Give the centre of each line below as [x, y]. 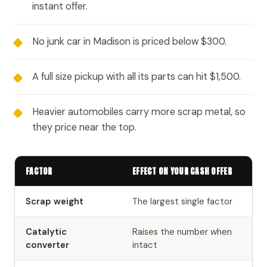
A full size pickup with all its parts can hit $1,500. [136, 76]
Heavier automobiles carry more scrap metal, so [139, 111]
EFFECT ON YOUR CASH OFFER [182, 171]
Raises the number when [182, 232]
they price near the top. [84, 127]
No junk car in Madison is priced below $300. [129, 41]
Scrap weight [55, 201]
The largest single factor [182, 201]
